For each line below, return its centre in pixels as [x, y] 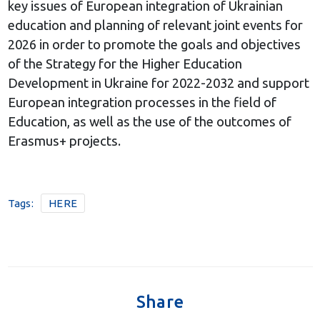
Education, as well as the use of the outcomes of [149, 121]
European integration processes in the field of [142, 102]
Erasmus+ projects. [64, 141]
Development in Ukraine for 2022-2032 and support [158, 83]
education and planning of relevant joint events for [155, 25]
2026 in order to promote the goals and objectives [154, 44]
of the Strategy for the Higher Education [125, 64]
